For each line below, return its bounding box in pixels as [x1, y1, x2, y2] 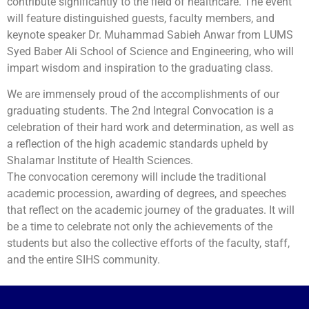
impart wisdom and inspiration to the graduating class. [7, 61, 273, 74]
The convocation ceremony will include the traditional [7, 170, 266, 184]
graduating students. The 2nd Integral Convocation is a [7, 104, 274, 118]
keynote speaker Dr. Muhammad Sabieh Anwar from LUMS [7, 28, 293, 41]
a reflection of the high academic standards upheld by [7, 137, 268, 151]
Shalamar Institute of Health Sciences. [7, 154, 193, 168]
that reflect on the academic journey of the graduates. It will [7, 203, 295, 217]
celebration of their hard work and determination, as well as [7, 121, 294, 134]
